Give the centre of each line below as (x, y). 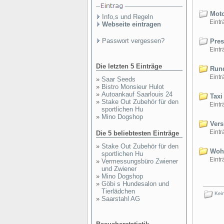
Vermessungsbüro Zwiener (140, 161)
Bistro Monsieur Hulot (133, 87)
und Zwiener (119, 169)
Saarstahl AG (121, 199)
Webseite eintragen (131, 24)
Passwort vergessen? (133, 41)
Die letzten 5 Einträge (129, 66)
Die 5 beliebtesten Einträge (137, 133)
